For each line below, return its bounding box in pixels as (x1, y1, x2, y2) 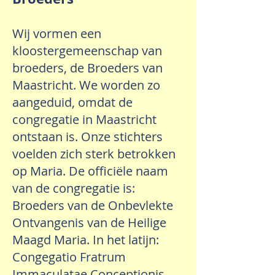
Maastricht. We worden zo (12, 77, 160, 93)
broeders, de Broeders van (12, 60, 163, 76)
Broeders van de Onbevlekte (12, 197, 173, 214)
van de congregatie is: (12, 180, 135, 196)
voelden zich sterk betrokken (12, 145, 176, 162)
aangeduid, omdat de (12, 94, 133, 110)
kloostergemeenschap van (12, 42, 162, 59)
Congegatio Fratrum (12, 249, 126, 265)
